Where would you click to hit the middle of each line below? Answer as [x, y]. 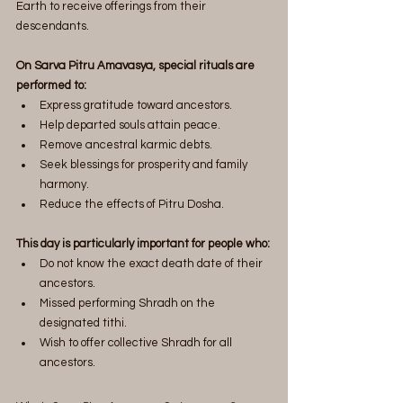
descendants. [53, 26]
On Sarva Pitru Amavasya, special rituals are [137, 65]
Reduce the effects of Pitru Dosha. [132, 204]
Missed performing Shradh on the [129, 303]
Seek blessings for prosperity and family [145, 164]
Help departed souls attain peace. [130, 125]
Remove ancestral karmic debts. [126, 144]
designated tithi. [83, 322]
